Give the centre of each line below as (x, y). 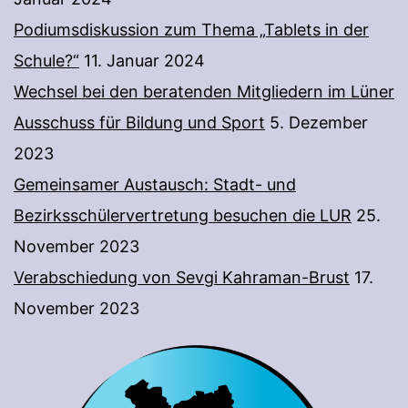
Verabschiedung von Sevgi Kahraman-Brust (182, 278)
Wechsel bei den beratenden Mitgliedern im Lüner (204, 92)
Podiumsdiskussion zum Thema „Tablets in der (191, 30)
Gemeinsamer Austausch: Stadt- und (155, 185)
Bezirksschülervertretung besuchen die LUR (183, 216)
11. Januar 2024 (144, 61)
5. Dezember (319, 123)
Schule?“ (46, 61)
